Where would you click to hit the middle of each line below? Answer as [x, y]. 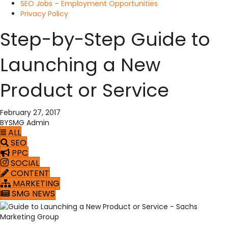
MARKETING [36, 183]
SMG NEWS [33, 194]
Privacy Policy [44, 14]
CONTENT [30, 173]
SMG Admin [29, 123]
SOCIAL [25, 163]
